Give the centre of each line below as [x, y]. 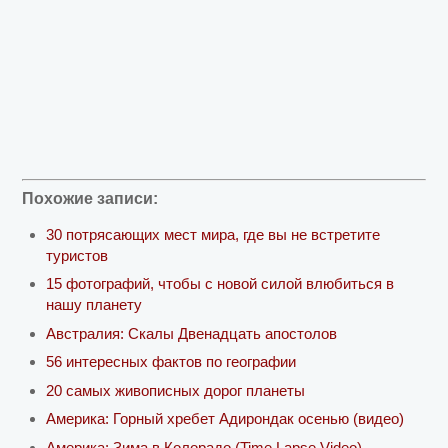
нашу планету [94, 305]
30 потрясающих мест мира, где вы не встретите [213, 234]
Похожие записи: [90, 198]
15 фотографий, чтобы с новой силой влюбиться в [220, 284]
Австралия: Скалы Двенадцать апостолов [192, 333]
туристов [77, 255]
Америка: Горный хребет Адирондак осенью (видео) [225, 419]
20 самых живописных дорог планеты [176, 390]
